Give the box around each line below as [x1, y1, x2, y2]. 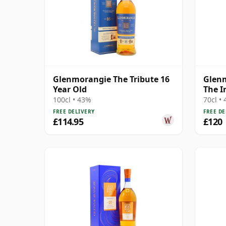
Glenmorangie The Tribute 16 [53, 73, 169, 85]
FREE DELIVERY [53, 107, 95, 115]
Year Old [53, 83, 87, 95]
